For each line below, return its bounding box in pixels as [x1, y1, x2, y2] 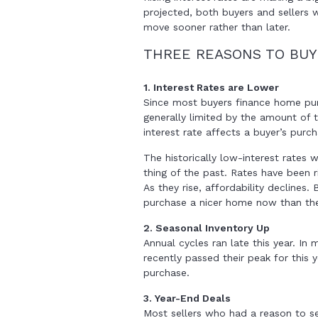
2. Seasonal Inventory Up [143, 222, 270, 234]
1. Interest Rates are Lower [143, 82, 279, 93]
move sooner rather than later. [143, 21, 290, 33]
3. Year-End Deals [143, 292, 231, 304]
